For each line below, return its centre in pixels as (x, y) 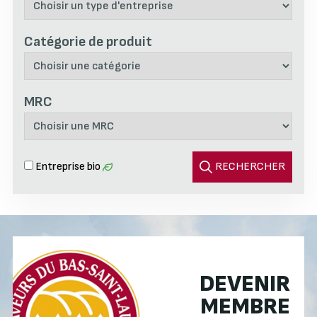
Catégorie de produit (88, 42)
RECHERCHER (250, 167)
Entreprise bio (68, 167)
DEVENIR (245, 284)
